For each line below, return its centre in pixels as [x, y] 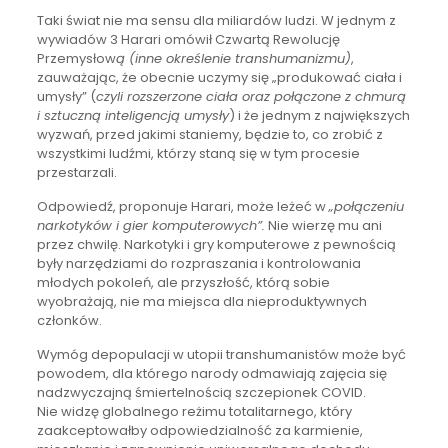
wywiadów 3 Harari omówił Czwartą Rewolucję [188, 39]
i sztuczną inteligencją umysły [132, 115]
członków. [69, 320]
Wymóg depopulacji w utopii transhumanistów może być [221, 354]
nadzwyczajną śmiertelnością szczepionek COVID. [201, 392]
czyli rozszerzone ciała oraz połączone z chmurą [250, 96]
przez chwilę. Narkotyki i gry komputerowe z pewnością [216, 244]
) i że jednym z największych [319, 115]
